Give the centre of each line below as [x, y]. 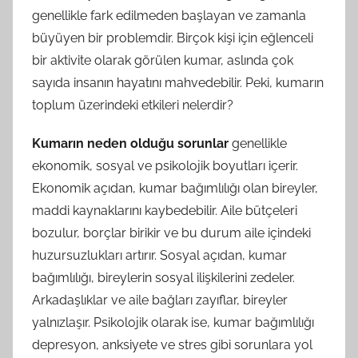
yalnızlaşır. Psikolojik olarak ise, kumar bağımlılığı [173, 322]
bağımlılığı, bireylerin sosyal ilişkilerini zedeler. [163, 277]
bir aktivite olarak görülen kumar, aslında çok [163, 60]
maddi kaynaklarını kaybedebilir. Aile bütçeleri [165, 210]
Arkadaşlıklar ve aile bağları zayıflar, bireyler [160, 300]
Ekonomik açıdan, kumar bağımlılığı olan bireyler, [175, 188]
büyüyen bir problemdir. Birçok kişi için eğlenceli [173, 38]
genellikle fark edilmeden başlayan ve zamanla [169, 15]
